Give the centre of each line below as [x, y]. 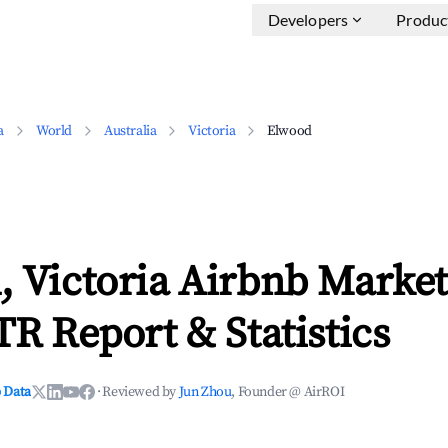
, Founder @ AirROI [288, 392]
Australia [130, 131]
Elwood [289, 131]
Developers [308, 19]
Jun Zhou [205, 392]
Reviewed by [140, 392]
